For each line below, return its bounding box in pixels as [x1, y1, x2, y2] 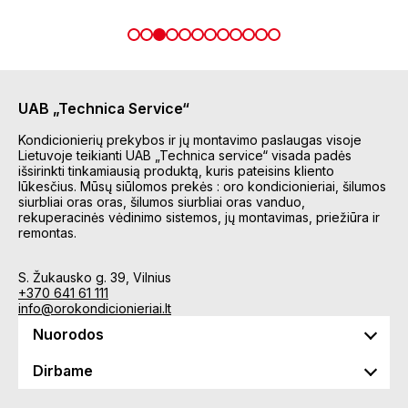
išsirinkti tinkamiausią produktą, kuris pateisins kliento [18, 163, 334, 178]
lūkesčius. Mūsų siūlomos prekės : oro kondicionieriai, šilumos [18, 178, 386, 194]
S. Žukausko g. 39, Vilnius [18, 270, 171, 285]
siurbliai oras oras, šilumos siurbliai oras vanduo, [18, 194, 305, 209]
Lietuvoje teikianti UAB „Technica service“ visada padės [18, 148, 352, 163]
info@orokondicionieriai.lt [18, 301, 171, 316]
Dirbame [33, 362, 93, 380]
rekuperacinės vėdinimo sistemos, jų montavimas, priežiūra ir [18, 209, 380, 225]
